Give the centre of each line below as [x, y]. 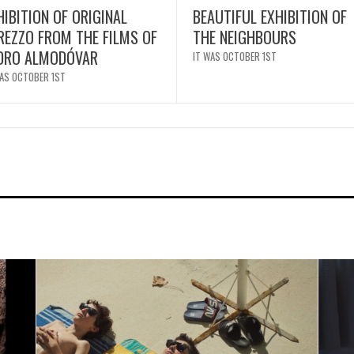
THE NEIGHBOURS [245, 37]
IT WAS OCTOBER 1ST [235, 56]
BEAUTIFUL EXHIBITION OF [270, 16]
